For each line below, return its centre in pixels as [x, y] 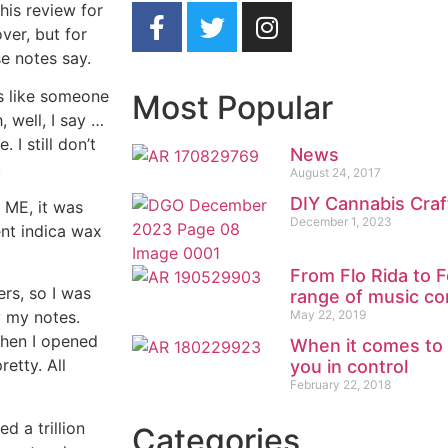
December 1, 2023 [340, 221]
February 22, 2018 [340, 384]
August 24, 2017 [335, 172]
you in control [348, 366]
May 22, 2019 [327, 314]
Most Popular [232, 107]
